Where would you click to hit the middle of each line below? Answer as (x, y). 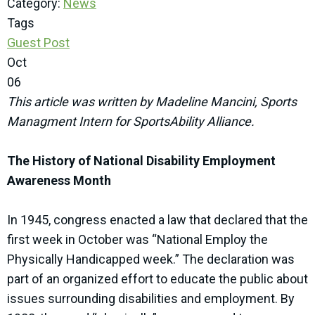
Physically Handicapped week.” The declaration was (151, 259)
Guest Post (38, 43)
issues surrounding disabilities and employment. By (151, 299)
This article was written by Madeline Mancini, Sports (152, 102)
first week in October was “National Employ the (137, 240)
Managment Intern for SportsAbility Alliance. (131, 122)
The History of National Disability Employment (141, 161)
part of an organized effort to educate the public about (157, 279)
